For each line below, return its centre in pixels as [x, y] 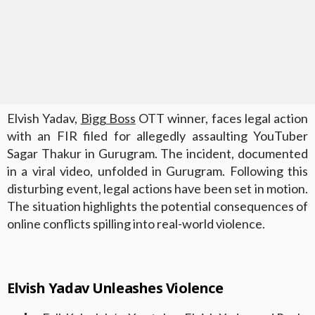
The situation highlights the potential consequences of [157, 206]
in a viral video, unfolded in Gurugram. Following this [157, 171]
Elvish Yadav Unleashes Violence [115, 288]
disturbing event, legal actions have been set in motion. [157, 188]
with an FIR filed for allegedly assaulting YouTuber [157, 135]
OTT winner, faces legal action [221, 118]
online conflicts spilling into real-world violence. [136, 223]
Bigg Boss [108, 118]
